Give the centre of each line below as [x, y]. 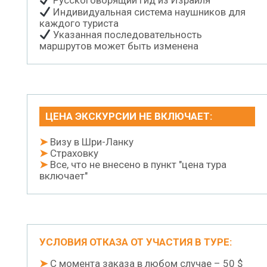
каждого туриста [79, 23]
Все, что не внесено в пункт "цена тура [137, 165]
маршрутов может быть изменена [119, 46]
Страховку [73, 153]
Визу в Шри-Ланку [91, 142]
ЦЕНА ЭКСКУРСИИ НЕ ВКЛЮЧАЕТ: [129, 117]
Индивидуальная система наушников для [148, 12]
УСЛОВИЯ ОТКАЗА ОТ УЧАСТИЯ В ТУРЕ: [136, 242]
